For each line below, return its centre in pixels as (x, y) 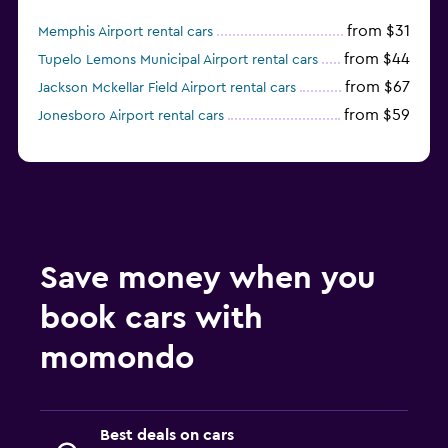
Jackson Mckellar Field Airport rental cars (167, 88)
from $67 (377, 87)
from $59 (377, 115)
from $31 (378, 31)
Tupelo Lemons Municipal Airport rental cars (178, 60)
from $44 (377, 59)
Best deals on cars (167, 435)
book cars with (151, 318)
